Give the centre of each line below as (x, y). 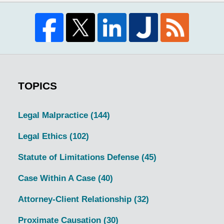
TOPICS (37, 86)
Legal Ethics (43, 136)
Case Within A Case (58, 178)
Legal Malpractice (54, 115)
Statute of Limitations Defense (79, 157)
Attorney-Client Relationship (76, 199)
